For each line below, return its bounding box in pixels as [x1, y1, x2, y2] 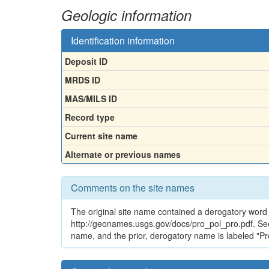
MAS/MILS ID [65, 92, 117, 104]
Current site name [65, 129, 138, 142]
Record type [65, 110, 115, 123]
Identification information [71, 33, 175, 47]
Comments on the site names [71, 180, 195, 195]
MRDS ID [65, 73, 100, 86]
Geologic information [61, 4, 192, 25]
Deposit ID [65, 55, 107, 67]
